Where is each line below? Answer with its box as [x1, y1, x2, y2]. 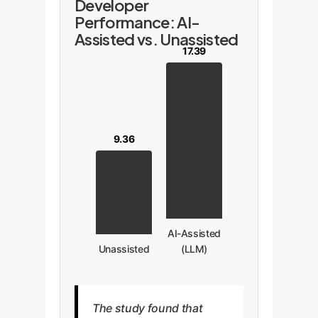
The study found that [92, 301, 203, 315]
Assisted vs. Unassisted [75, 29, 238, 49]
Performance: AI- [75, 12, 200, 32]
